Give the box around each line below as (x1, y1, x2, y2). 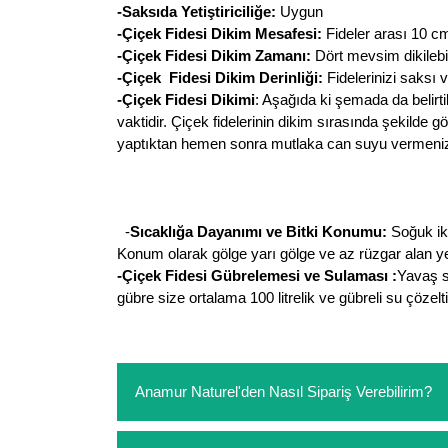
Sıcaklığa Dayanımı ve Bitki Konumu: (130, 223, 387, 240)
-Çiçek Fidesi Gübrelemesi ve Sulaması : (117, 267, 397, 284)
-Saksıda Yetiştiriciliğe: (117, 3, 276, 20)
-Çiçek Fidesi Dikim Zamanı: (117, 47, 315, 64)
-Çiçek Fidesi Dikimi (117, 91, 255, 108)
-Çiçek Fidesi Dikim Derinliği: (117, 69, 323, 86)
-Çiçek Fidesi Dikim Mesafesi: (117, 25, 322, 42)
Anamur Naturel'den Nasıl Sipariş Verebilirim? (135, 383, 432, 400)
